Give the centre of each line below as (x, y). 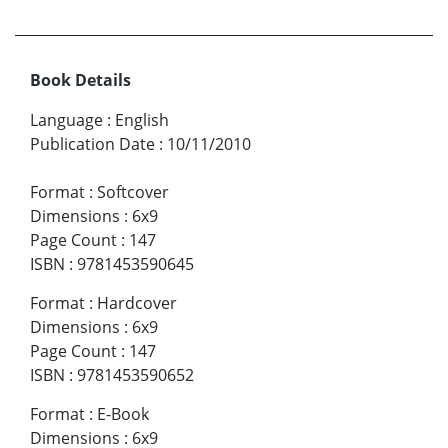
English (142, 120)
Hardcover (137, 303)
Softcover (133, 192)
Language (66, 120)
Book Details (80, 80)
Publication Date (92, 144)
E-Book (123, 414)
